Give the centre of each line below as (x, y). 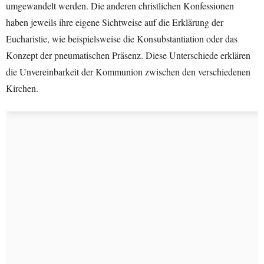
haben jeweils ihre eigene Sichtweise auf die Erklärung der (115, 22)
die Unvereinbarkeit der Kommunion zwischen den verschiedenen (128, 71)
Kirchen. (22, 88)
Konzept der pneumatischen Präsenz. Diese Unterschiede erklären (128, 55)
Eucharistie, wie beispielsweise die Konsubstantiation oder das (122, 38)
